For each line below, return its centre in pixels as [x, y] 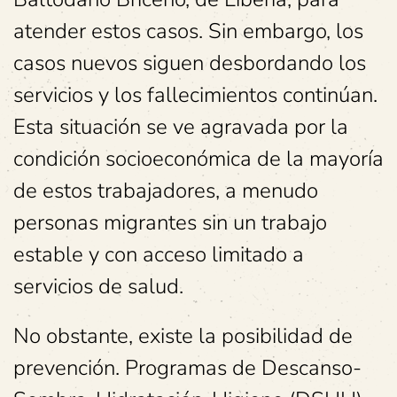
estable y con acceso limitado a [159, 254]
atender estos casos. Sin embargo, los [188, 31]
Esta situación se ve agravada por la [181, 127]
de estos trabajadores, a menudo [166, 191]
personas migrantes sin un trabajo [170, 222]
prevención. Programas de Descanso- [187, 368]
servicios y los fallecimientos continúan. [195, 95]
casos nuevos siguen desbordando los [190, 63]
